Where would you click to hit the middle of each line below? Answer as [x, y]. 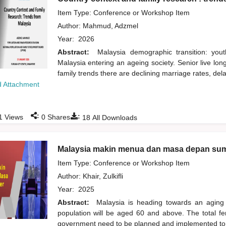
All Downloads [114, 118]
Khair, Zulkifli [104, 176]
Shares [58, 117]
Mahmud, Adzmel [111, 26]
